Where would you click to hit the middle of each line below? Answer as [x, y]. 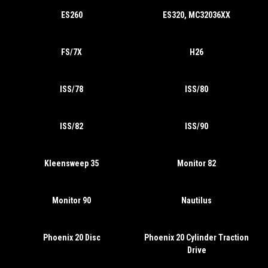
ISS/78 [71, 89]
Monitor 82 [197, 163]
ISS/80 [197, 89]
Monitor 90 [71, 200]
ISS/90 [197, 126]
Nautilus [197, 200]
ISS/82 [71, 126]
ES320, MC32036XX [197, 15]
